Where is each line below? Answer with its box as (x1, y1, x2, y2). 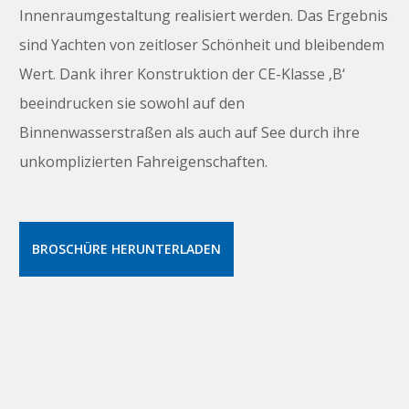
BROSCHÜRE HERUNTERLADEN (31, 240, 221, 258)
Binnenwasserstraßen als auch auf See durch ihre (18, 122, 360, 143)
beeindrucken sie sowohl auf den (18, 93, 245, 114)
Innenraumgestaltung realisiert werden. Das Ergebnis (18, 5, 388, 26)
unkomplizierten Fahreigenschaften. (18, 152, 267, 173)
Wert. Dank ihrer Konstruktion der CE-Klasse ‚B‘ (18, 64, 345, 85)
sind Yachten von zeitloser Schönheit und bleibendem (18, 35, 384, 56)
